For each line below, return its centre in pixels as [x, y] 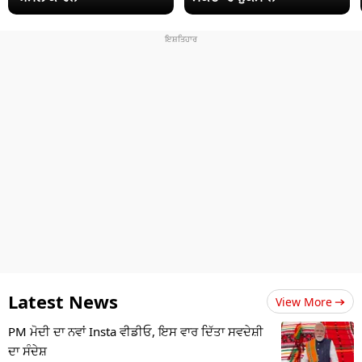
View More [304, 301]
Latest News [63, 301]
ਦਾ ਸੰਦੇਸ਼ [27, 350]
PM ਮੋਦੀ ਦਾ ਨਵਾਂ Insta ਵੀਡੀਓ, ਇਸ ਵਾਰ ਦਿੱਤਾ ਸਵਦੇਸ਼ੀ [136, 331]
